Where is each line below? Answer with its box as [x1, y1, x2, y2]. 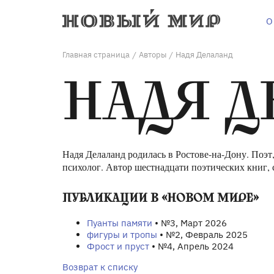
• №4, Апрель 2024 [149, 240, 234, 252]
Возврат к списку [62, 261, 138, 273]
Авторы [139, 50, 166, 60]
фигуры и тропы [87, 228, 157, 240]
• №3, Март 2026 [152, 217, 227, 229]
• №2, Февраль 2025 [157, 228, 248, 240]
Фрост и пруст [87, 240, 149, 252]
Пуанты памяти [87, 217, 152, 229]
